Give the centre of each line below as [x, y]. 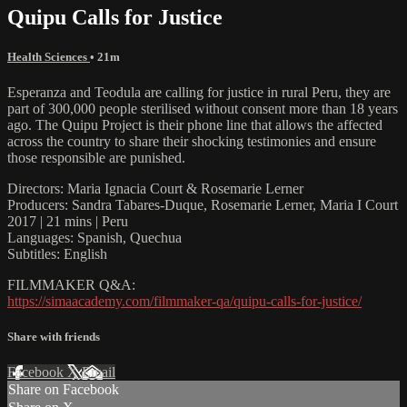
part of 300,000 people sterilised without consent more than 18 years [203, 108]
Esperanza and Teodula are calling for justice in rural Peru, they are [199, 92]
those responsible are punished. [96, 157]
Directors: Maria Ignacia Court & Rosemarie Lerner [155, 188]
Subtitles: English [57, 253]
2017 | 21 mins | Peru [68, 221]
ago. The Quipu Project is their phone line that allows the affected [195, 124]
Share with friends [54, 337]
